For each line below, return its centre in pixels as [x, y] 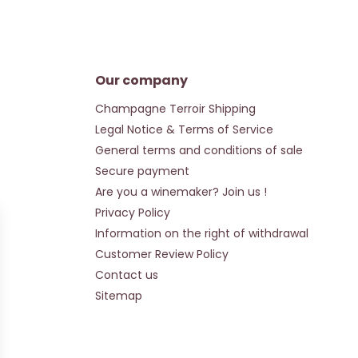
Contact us [126, 275]
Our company [141, 80]
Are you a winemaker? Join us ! [181, 192]
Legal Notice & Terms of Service [184, 129]
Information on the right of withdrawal [201, 233]
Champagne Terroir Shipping [175, 109]
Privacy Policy [132, 213]
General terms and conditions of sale [199, 150]
